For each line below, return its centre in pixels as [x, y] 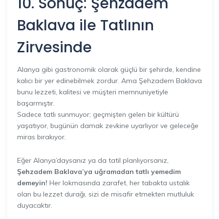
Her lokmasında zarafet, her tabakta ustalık [119, 183]
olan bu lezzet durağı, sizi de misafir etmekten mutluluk [106, 194]
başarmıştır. [36, 103]
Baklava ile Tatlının [86, 25]
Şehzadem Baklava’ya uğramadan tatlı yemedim [99, 172]
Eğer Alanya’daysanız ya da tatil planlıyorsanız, [93, 160]
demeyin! [32, 183]
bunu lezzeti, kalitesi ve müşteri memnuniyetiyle [93, 92]
